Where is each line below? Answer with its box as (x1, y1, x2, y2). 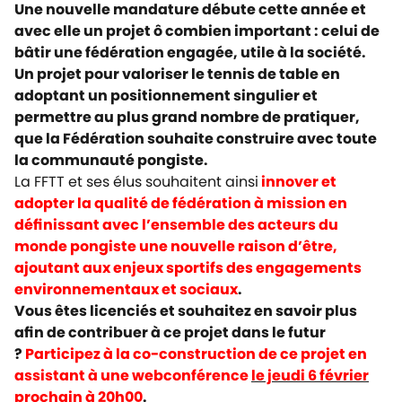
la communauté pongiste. (14, 149, 208, 170)
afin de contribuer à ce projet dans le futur (14, 321, 326, 343)
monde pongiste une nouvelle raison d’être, (14, 235, 337, 257)
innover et (261, 170, 336, 192)
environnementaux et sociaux (14, 278, 238, 300)
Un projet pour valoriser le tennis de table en (14, 63, 340, 84)
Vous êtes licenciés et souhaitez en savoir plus (14, 300, 357, 321)
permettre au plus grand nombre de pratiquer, (14, 106, 360, 127)
